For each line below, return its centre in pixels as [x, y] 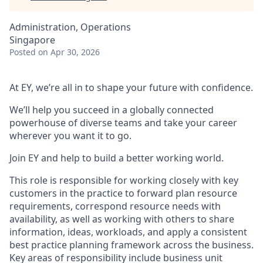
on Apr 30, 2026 [69, 52]
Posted [23, 52]
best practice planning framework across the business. [131, 245]
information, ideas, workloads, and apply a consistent [128, 232]
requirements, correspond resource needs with [115, 206]
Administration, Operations [70, 27]
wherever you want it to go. [70, 136]
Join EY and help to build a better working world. [117, 158]
